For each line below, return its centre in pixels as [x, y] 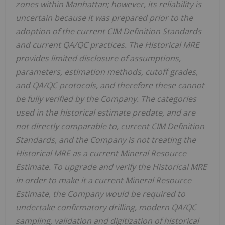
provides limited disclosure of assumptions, [98, 58]
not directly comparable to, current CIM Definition [110, 126]
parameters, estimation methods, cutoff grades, [107, 72]
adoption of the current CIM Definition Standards [108, 31]
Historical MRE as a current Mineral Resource [101, 153]
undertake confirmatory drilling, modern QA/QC [106, 207]
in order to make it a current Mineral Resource [103, 180]
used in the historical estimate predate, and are [105, 112]
